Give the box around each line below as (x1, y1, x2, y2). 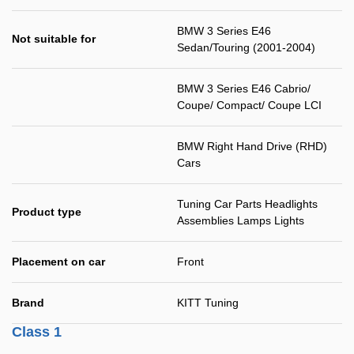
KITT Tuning (177, 296, 239, 309)
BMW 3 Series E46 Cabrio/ (177, 82, 311, 95)
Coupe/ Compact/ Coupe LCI (177, 99, 322, 111)
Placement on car (12, 255, 105, 268)
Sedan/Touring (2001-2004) (177, 41, 315, 54)
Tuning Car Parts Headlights (177, 198, 318, 210)
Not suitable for (12, 32, 96, 45)
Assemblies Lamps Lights (177, 214, 304, 227)
